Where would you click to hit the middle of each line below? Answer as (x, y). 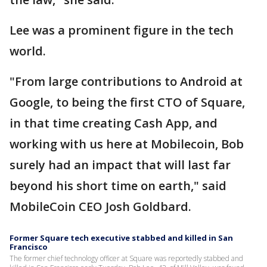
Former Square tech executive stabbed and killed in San (121, 237)
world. (28, 51)
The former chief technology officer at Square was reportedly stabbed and (126, 258)
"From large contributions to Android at (126, 81)
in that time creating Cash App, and (114, 123)
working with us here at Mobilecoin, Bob (127, 144)
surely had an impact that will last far (120, 164)
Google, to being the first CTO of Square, (127, 102)
